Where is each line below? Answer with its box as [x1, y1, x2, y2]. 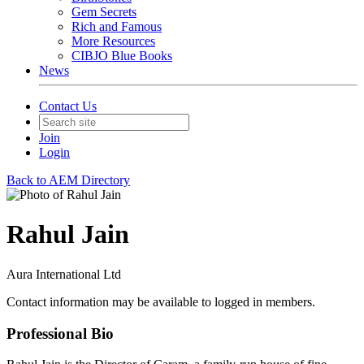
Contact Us [39, 99, 97, 113]
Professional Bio [6, 324, 114, 342]
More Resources [71, 34, 155, 48]
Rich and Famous [71, 19, 162, 33]
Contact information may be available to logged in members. [6, 294, 315, 309]
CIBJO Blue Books [71, 49, 172, 63]
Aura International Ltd [6, 266, 121, 281]
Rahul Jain [6, 219, 129, 249]
